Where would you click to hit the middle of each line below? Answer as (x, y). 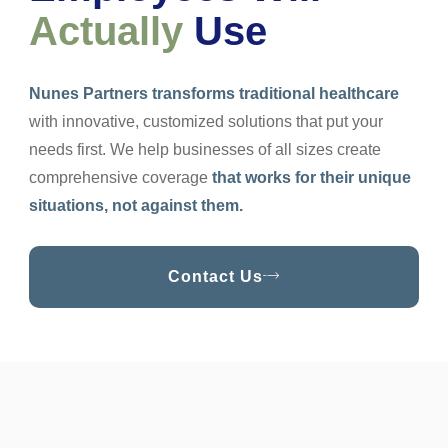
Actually (106, 31)
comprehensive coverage (118, 178)
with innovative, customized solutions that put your (206, 122)
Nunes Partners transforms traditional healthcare (214, 94)
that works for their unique (309, 178)
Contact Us (215, 276)
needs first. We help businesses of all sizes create (205, 150)
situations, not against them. (136, 206)
